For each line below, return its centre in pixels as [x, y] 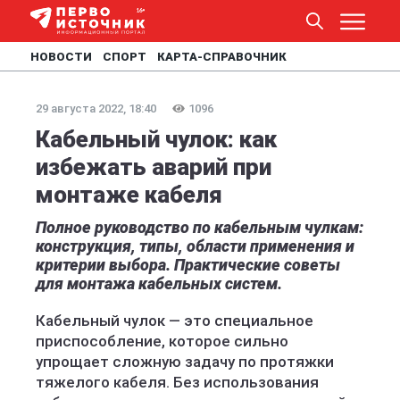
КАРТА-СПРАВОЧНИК [222, 57]
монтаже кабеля [129, 195]
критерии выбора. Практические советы [188, 265]
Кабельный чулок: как [156, 139]
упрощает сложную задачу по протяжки [185, 362]
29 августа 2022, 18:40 [96, 108]
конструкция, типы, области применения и [195, 246]
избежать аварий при [154, 167]
